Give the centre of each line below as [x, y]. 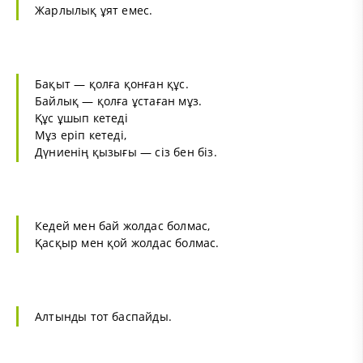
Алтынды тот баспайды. [104, 317]
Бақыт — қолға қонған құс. [112, 84]
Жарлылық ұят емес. [94, 11]
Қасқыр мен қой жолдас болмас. [127, 243]
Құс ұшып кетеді [81, 118]
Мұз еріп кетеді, [81, 135]
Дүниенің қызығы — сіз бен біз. [126, 152]
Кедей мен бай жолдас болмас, [123, 226]
